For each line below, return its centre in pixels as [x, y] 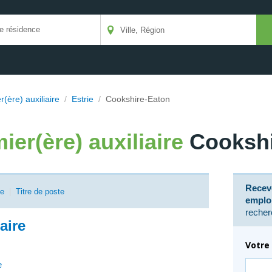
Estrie [83, 99]
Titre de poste [40, 192]
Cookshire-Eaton [138, 99]
